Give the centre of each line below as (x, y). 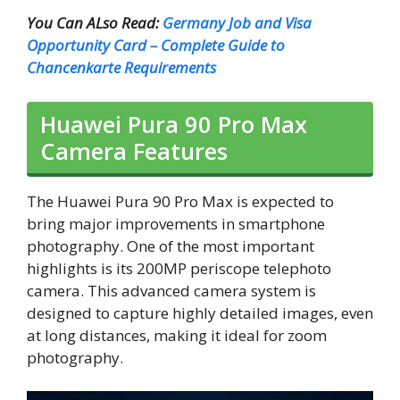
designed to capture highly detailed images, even (200, 312)
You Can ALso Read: (95, 23)
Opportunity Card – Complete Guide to (156, 46)
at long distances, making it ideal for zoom (177, 335)
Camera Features (134, 150)
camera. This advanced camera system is (171, 290)
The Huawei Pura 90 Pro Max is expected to (180, 201)
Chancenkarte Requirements (121, 68)
